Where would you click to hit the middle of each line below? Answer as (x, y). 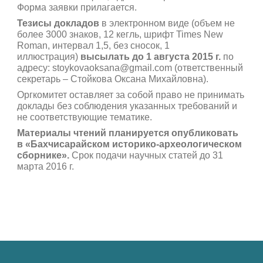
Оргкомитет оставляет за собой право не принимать (130, 95)
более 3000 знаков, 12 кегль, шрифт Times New (120, 34)
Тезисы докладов (58, 23)
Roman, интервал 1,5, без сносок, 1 (93, 45)
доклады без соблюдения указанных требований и (127, 106)
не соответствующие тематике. (84, 117)
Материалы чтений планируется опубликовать (127, 133)
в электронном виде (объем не (167, 23)
